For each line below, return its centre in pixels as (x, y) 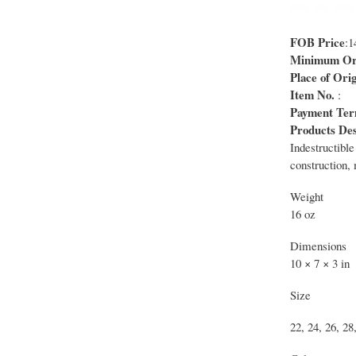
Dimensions (318, 246)
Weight (306, 197)
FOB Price (317, 43)
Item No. (312, 95)
